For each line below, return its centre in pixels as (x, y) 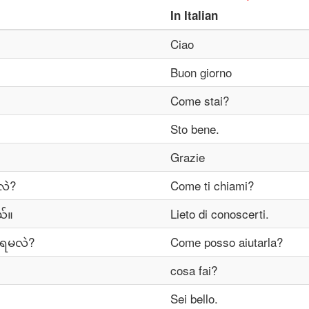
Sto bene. (195, 129)
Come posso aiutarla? (227, 242)
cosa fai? (194, 270)
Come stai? (200, 100)
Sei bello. (194, 298)
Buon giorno (201, 72)
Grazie (188, 157)
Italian (201, 15)
